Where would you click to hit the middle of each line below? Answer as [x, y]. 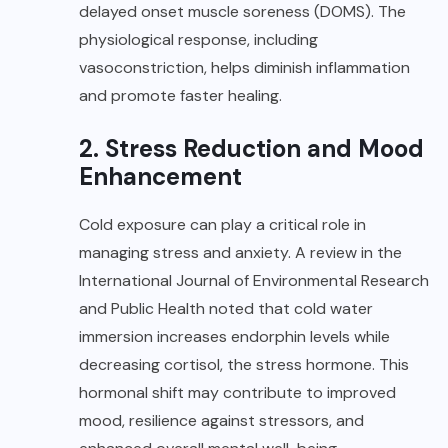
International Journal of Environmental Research [254, 280]
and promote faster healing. [180, 95]
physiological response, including [198, 39]
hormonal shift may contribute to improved [237, 392]
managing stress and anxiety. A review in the [240, 252]
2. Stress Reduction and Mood [251, 148]
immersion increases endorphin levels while [234, 336]
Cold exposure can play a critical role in [222, 224]
